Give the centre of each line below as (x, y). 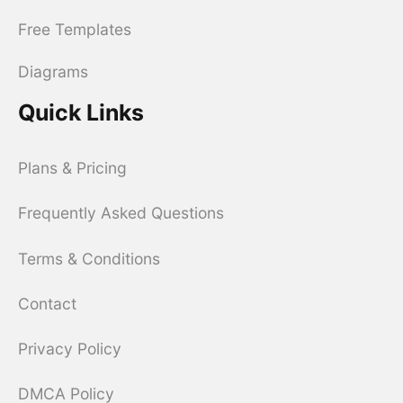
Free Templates (74, 29)
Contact (47, 303)
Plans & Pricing (72, 168)
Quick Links (81, 113)
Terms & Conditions (89, 258)
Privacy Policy (69, 348)
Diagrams (53, 72)
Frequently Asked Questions (121, 213)
